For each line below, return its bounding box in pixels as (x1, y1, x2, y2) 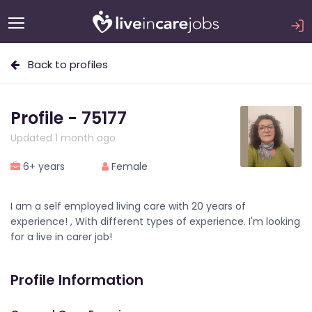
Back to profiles (19, 57, 108, 72)
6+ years (20, 159, 65, 173)
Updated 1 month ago (10, 131, 116, 145)
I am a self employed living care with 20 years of (10, 199, 246, 213)
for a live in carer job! (10, 230, 112, 244)
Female (109, 159, 148, 173)
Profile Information (10, 270, 143, 290)
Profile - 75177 (10, 107, 127, 130)
